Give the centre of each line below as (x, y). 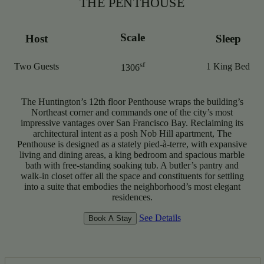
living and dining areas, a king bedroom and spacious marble (132, 154)
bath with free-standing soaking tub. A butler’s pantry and (132, 165)
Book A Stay (110, 218)
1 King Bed (228, 66)
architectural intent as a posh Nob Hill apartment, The (132, 133)
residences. (132, 197)
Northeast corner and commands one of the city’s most (132, 112)
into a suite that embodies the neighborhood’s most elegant (132, 186)
